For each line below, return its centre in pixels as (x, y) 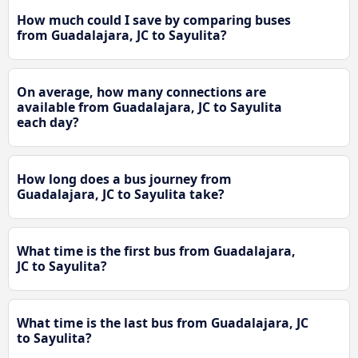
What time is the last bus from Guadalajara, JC (163, 323)
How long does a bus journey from (124, 179)
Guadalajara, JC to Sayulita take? (121, 195)
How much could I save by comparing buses (154, 20)
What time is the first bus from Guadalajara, (156, 251)
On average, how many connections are (141, 92)
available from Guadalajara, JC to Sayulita (149, 107)
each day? (48, 123)
